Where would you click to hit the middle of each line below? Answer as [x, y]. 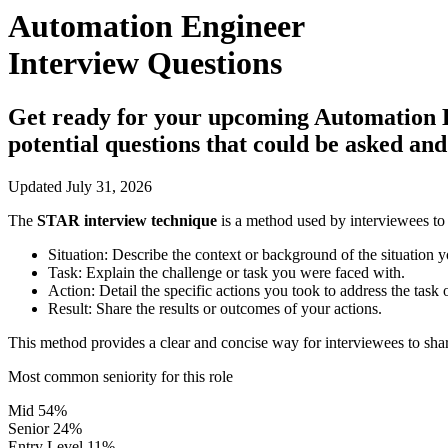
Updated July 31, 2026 [80, 186]
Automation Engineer [156, 26]
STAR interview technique [127, 220]
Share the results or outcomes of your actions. [237, 308]
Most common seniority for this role [120, 376]
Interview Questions [145, 63]
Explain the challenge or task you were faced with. [243, 272]
